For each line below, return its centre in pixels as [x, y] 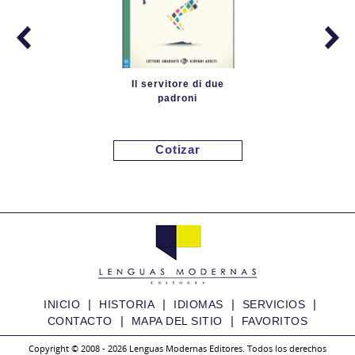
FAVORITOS [275, 321]
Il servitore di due [177, 84]
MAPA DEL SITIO [177, 321]
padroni [177, 98]
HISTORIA [127, 304]
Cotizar [178, 149]
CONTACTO [80, 321]
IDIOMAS [198, 304]
